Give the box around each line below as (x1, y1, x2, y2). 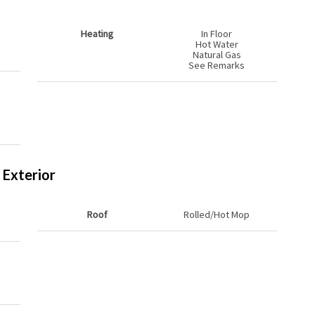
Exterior (2, 166, 55, 184)
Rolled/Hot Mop (184, 208, 250, 221)
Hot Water (195, 38, 238, 51)
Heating (81, 27, 114, 41)
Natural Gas (192, 48, 241, 62)
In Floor (201, 27, 233, 41)
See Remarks (189, 59, 245, 72)
